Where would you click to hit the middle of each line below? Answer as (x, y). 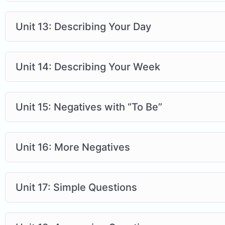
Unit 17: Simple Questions (76, 187)
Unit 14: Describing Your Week (88, 67)
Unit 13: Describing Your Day (83, 26)
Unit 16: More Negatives (73, 147)
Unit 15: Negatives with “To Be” (89, 107)
